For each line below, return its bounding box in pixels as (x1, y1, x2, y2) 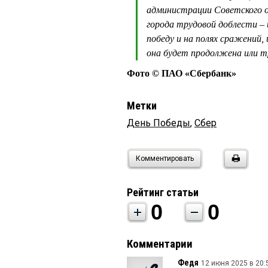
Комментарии (127, 237, 193, 251)
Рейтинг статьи (127, 185, 199, 199)
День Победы (127, 117, 190, 129)
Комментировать (136, 154, 194, 163)
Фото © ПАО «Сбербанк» (127, 68, 236, 78)
